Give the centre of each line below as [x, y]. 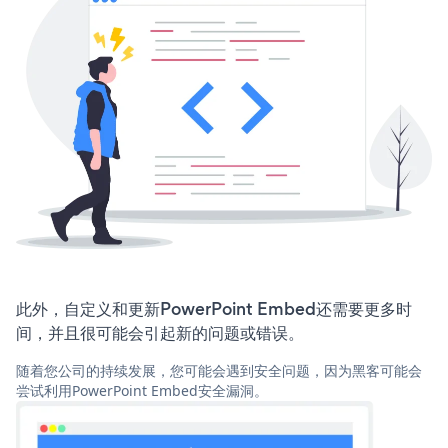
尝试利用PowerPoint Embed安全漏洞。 [142, 391]
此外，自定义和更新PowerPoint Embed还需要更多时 [214, 309]
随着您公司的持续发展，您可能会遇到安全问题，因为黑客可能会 [219, 371]
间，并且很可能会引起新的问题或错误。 [160, 333]
